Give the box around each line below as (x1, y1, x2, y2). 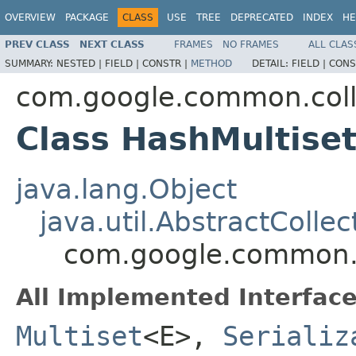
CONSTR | (142, 57, 191, 69)
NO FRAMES (222, 38, 279, 50)
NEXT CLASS (79, 38, 145, 50)
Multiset (16, 319, 143, 352)
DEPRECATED (230, 12, 293, 23)
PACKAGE (65, 12, 109, 23)
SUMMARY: (5, 57, 56, 69)
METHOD (191, 57, 232, 69)
